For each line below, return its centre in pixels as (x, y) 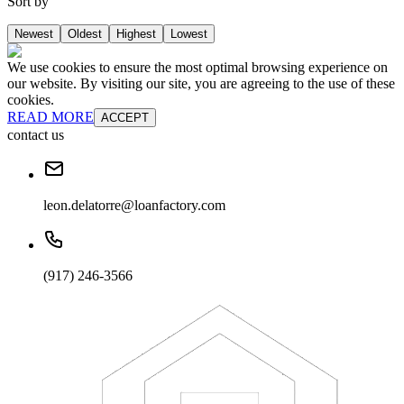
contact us (36, 135)
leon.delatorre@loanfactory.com (134, 206)
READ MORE (50, 117)
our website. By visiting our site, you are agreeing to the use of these (201, 84)
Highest (136, 34)
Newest (34, 34)
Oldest (85, 34)
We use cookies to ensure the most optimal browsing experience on (197, 68)
